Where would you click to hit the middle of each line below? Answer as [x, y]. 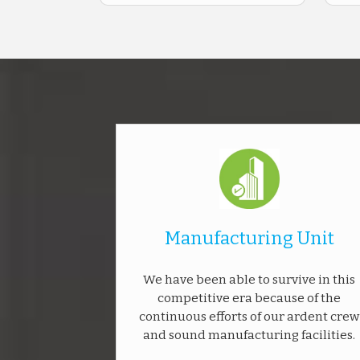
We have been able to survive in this [249, 280]
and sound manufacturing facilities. [249, 335]
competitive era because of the [249, 298]
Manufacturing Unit [249, 238]
